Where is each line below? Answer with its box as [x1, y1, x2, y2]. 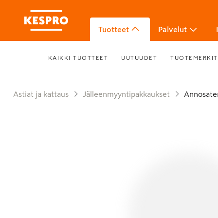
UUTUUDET [121, 54, 158, 61]
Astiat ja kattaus [18, 90, 69, 98]
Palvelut [158, 25, 187, 33]
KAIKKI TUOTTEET [48, 54, 109, 61]
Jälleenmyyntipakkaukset [86, 90, 170, 98]
